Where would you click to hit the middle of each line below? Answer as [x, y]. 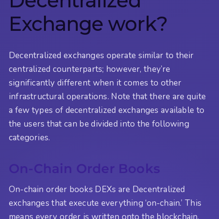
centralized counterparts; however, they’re [90, 69]
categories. [30, 137]
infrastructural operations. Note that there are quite [108, 96]
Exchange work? [88, 24]
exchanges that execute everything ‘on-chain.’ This [105, 203]
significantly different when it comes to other [95, 83]
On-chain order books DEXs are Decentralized [97, 189]
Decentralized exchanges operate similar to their [101, 55]
